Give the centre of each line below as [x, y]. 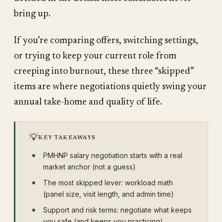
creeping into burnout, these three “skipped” [104, 71]
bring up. [32, 14]
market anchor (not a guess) [89, 166]
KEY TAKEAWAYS [67, 138]
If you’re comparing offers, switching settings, [106, 41]
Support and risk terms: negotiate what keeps [117, 210]
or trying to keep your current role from [95, 56]
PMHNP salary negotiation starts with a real [113, 155]
